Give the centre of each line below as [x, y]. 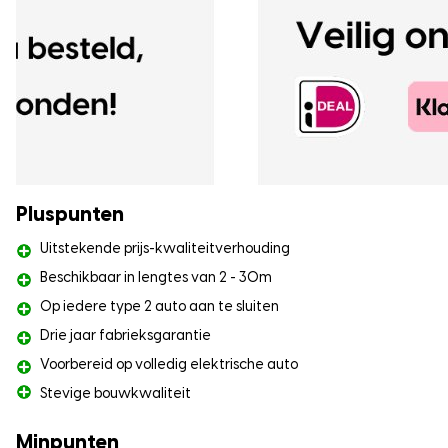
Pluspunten [70, 215]
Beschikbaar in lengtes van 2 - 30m [156, 278]
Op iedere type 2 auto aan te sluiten [159, 307]
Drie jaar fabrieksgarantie [125, 336]
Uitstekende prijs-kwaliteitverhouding [165, 249]
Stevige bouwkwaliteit [115, 394]
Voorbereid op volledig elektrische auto [169, 365]
